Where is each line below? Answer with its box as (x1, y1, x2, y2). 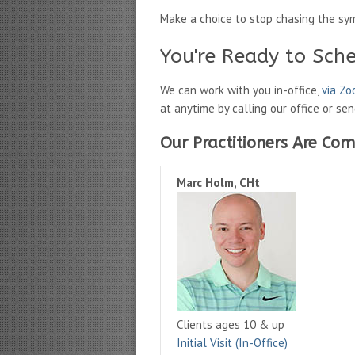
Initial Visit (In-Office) (177, 335, 288, 350)
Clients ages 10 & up (177, 317, 284, 332)
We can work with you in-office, (160, 82, 322, 97)
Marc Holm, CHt (177, 175, 260, 190)
